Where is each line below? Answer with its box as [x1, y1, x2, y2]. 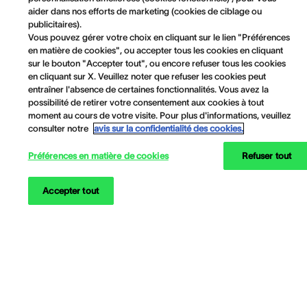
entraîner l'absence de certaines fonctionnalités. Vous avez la [27, 84, 269, 95]
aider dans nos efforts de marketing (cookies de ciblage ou [27, 6, 262, 16]
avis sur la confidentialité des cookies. [93, 123, 243, 134]
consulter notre [27, 123, 90, 134]
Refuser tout [241, 151, 292, 161]
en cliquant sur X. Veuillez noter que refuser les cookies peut [27, 71, 266, 82]
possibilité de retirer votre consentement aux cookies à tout [27, 97, 264, 108]
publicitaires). [27, 19, 82, 29]
